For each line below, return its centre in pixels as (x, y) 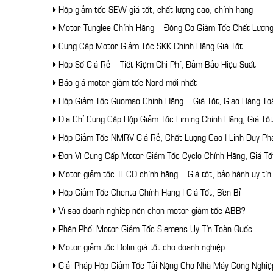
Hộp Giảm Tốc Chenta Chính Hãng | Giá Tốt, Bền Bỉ (148, 191)
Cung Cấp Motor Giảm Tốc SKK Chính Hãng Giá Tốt (149, 45)
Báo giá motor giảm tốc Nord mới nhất (126, 81)
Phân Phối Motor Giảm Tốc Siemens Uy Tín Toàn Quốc (154, 228)
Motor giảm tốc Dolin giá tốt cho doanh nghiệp (140, 246)
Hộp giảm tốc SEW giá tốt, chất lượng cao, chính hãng (154, 8)
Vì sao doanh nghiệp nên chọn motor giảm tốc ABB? (151, 209)
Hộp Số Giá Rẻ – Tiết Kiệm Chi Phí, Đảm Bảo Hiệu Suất (156, 63)
